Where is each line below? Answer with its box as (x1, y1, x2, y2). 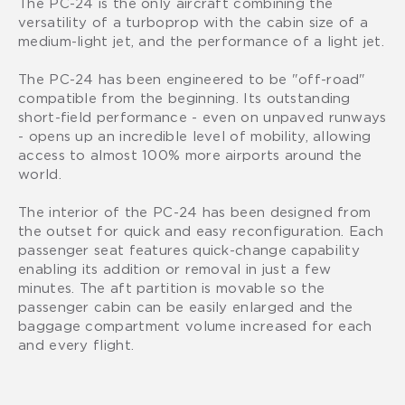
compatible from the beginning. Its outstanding (18, 89, 351, 105)
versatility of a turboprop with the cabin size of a (18, 14, 369, 29)
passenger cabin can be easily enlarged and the (18, 298, 353, 314)
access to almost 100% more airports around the (18, 146, 363, 162)
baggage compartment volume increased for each (18, 317, 372, 333)
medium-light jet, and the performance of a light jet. (18, 33, 384, 48)
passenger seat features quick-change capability (18, 241, 361, 257)
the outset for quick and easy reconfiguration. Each (18, 222, 384, 238)
